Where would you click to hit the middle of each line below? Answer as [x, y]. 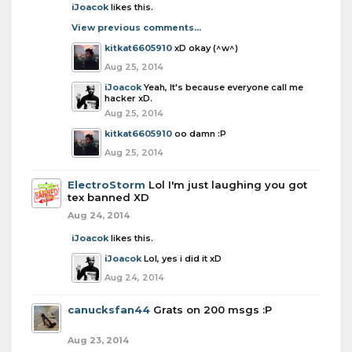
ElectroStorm [106, 185]
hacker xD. [128, 98]
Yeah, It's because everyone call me [224, 87]
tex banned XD [108, 197]
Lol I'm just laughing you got [228, 185]
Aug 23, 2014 [98, 340]
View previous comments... [136, 27]
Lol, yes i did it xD [183, 258]
